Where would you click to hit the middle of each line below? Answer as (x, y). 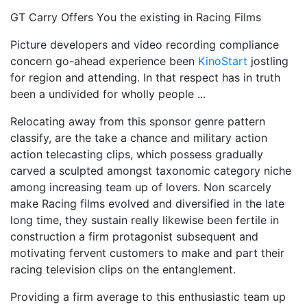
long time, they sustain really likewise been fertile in (145, 220)
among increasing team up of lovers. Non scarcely (141, 187)
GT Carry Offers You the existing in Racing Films (136, 17)
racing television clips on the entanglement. (123, 269)
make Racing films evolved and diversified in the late (147, 204)
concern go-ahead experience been (104, 61)
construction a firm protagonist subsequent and (134, 236)
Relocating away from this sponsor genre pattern (138, 121)
